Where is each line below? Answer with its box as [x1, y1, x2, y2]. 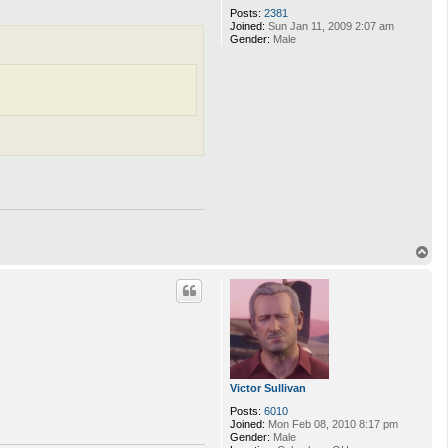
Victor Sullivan [230, 381, 306, 394]
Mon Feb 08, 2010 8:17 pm [265, 417, 398, 430]
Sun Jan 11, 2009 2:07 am [265, 19, 394, 32]
